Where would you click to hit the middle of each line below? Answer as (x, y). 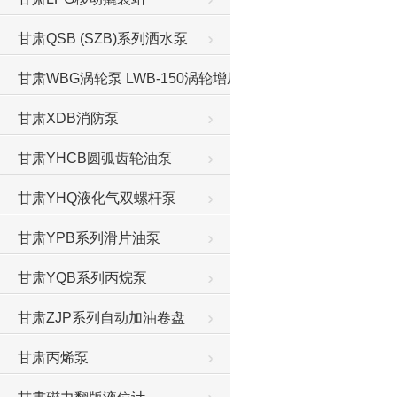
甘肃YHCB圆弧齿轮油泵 (95, 158)
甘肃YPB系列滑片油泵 (89, 238)
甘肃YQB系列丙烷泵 (82, 278)
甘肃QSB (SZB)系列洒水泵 (103, 39)
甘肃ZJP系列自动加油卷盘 (101, 318)
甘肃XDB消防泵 (68, 118)
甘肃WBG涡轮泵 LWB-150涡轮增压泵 (136, 78)
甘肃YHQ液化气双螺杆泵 (97, 198)
